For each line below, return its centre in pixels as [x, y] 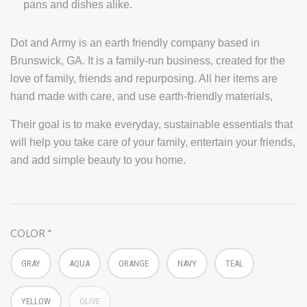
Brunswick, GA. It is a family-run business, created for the [148, 60]
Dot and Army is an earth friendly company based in [135, 42]
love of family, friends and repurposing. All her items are [144, 78]
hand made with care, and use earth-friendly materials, [142, 96]
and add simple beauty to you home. [98, 160]
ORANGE [134, 264]
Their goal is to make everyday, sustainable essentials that [151, 124]
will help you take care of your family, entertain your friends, [153, 142]
